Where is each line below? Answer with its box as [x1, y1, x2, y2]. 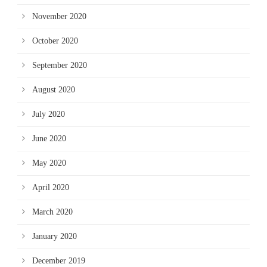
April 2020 [32, 183, 69, 192]
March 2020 [32, 207, 73, 216]
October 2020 [32, 36, 78, 45]
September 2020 [32, 61, 87, 70]
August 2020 [32, 85, 75, 94]
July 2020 [32, 110, 65, 119]
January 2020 [32, 232, 77, 241]
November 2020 [32, 12, 86, 21]
